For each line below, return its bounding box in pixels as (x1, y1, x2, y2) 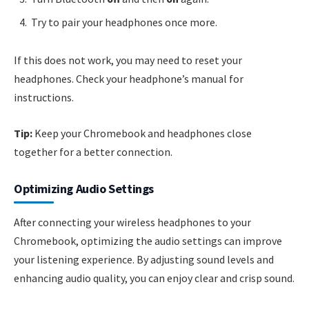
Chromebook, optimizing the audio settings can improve (14, 233, 282, 248)
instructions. (14, 90, 74, 105)
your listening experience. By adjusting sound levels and (14, 252, 274, 266)
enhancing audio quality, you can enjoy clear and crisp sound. (14, 270, 295, 285)
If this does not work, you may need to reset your (14, 53, 242, 68)
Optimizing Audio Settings (14, 180, 154, 197)
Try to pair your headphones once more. (31, 14, 217, 29)
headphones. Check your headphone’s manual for (14, 72, 243, 86)
